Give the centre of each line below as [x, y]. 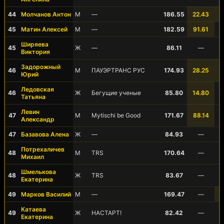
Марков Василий [46, 194]
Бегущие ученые [116, 93]
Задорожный [41, 67]
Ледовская [37, 89]
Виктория [35, 52]
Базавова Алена [45, 134]
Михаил [32, 157]
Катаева [33, 209]
